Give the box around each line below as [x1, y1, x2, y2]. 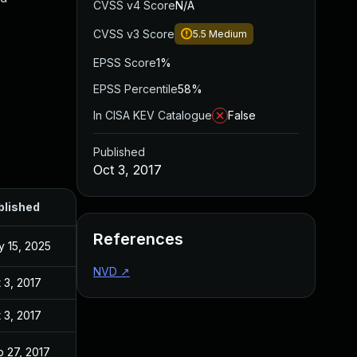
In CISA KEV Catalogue [93, 108, 212, 122]
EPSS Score [93, 56, 156, 69]
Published [93, 145, 145, 159]
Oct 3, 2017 [93, 162, 162, 178]
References [93, 229, 183, 249]
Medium [209, 28, 247, 40]
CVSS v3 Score [93, 27, 175, 41]
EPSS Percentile [93, 82, 178, 96]
